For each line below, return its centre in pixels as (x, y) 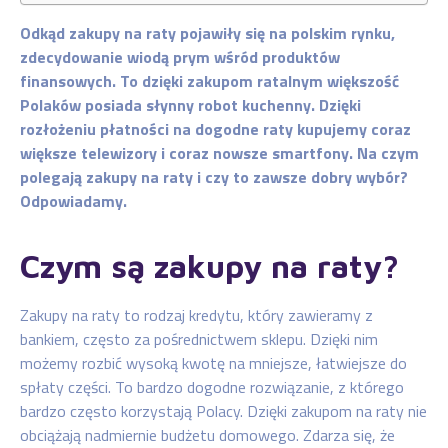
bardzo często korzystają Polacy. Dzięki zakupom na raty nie (223, 411)
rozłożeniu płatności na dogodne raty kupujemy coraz (215, 129)
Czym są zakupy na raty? (209, 266)
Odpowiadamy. (73, 201)
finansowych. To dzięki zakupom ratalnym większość (209, 81)
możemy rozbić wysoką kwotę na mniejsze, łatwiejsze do (213, 363)
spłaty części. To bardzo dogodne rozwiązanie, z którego (212, 387)
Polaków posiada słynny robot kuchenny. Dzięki (190, 105)
